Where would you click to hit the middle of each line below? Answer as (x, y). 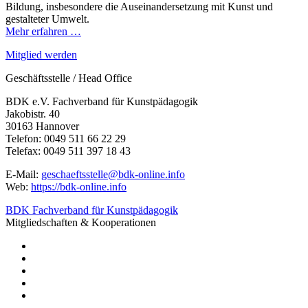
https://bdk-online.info (79, 186)
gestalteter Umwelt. (47, 19)
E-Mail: (23, 174)
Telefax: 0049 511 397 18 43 (68, 151)
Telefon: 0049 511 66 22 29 (66, 138)
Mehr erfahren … (43, 31)
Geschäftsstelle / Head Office (69, 78)
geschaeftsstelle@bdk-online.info (113, 174)
